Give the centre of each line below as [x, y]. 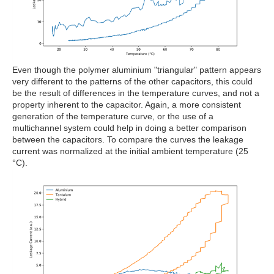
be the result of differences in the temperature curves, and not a [136, 93]
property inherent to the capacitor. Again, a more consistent [127, 104]
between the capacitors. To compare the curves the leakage [128, 139]
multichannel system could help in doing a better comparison [129, 128]
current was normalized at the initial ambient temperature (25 [130, 151]
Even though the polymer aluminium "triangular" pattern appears [137, 69]
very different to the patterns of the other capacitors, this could [132, 81]
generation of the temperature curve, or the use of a [113, 116]
